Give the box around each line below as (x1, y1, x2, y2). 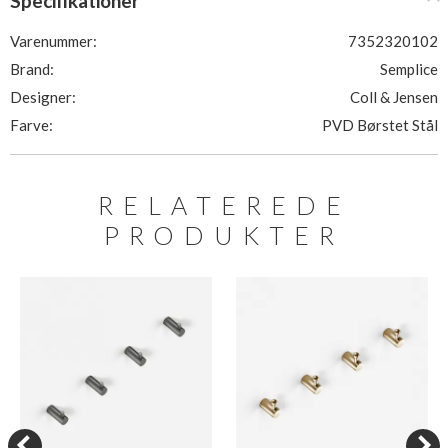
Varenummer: (10, 32, 97, 50)
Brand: (10, 60, 54, 78)
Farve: (10, 116, 53, 134)
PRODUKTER (104, 220, 344, 250)
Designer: (10, 88, 76, 106)
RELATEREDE (97, 190, 351, 220)
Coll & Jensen (350, 88, 438, 106)
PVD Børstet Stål (322, 116, 438, 134)
